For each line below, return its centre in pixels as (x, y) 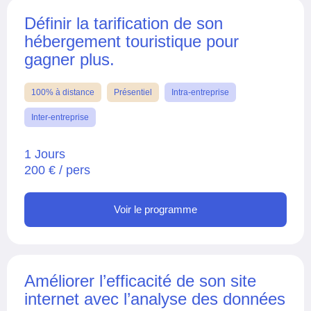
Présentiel (133, 92)
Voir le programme (155, 209)
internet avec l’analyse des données (155, 299)
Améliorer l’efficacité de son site (140, 280)
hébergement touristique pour (132, 41)
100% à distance (63, 92)
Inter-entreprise (60, 117)
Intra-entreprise (200, 92)
